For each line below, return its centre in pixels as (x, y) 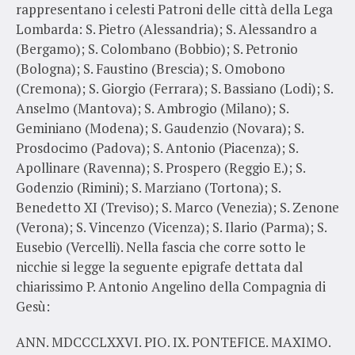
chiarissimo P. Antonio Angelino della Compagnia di (170, 286)
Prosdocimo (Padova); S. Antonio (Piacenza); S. (157, 147)
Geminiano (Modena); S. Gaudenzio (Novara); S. (159, 128)
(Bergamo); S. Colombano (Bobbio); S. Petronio (157, 48)
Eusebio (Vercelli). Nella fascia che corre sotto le (160, 246)
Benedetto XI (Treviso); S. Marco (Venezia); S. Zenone (177, 207)
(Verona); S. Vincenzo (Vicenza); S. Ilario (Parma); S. (171, 227)
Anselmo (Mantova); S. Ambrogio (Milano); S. (152, 108)
